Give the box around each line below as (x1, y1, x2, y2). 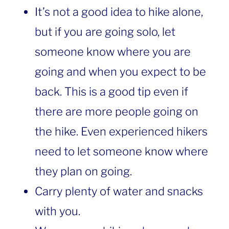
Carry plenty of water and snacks (35, 185, 203, 198)
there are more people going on (35, 105, 198, 119)
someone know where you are (35, 45, 191, 59)
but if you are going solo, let (35, 25, 175, 39)
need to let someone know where (35, 145, 208, 158)
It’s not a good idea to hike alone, (35, 5, 203, 19)
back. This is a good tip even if (35, 85, 188, 99)
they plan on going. (35, 165, 132, 178)
